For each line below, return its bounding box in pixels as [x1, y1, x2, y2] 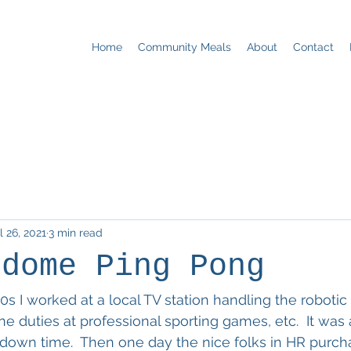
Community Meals [138, 41, 231, 53]
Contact [293, 41, 334, 53]
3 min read [49, 226, 103, 239]
